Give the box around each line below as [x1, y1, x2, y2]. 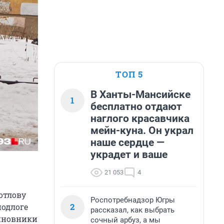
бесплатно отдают [90, 100, 182, 112]
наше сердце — [90, 136, 164, 148]
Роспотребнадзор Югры [90, 195, 175, 204]
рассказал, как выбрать [90, 205, 174, 214]
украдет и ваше [90, 148, 167, 160]
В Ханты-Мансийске [90, 88, 190, 100]
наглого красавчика [90, 112, 189, 124]
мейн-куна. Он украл [90, 124, 193, 136]
